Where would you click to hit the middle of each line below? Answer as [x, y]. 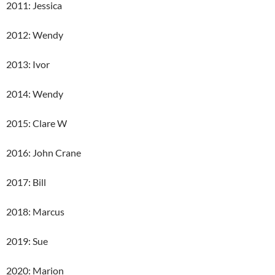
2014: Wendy [35, 94]
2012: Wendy [35, 35]
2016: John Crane [44, 153]
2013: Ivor [28, 64]
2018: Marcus [35, 211]
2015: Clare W [37, 123]
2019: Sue [27, 241]
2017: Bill [26, 182]
